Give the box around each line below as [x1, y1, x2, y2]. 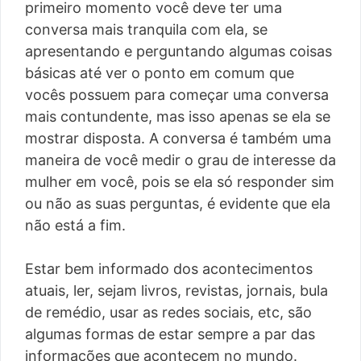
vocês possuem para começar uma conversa [25, 86, 329, 104]
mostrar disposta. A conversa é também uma [25, 130, 331, 147]
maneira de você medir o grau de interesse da [25, 151, 336, 169]
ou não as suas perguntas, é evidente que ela [25, 195, 330, 213]
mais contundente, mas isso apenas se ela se [25, 108, 330, 126]
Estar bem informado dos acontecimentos [25, 260, 313, 278]
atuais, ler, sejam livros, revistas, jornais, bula [25, 282, 328, 300]
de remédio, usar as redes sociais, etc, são [25, 304, 312, 322]
